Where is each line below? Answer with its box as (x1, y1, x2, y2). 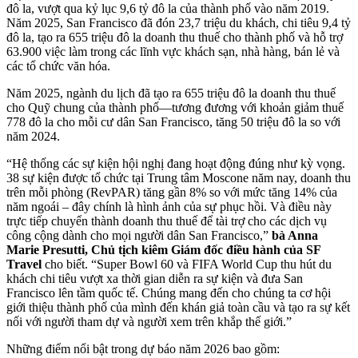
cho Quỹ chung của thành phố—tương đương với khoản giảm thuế (6, 100, 344, 114)
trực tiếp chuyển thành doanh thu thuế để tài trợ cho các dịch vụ (6, 213, 327, 228)
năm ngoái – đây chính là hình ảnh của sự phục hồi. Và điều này (6, 199, 332, 213)
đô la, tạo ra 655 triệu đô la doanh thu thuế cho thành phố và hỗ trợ (6, 30, 343, 44)
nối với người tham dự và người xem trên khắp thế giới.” (6, 314, 292, 328)
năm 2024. (6, 129, 60, 143)
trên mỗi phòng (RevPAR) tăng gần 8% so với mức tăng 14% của (6, 185, 337, 199)
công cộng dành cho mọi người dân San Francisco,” (6, 228, 272, 242)
